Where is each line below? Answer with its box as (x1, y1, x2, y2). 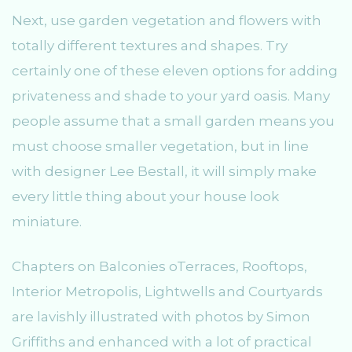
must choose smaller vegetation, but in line (12, 137, 309, 154)
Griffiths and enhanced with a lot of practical (12, 334, 312, 350)
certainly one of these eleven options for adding (12, 62, 338, 79)
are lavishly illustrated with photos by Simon (12, 309, 310, 325)
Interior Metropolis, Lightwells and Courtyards (12, 284, 323, 300)
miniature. (12, 213, 82, 229)
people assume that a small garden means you (12, 112, 335, 129)
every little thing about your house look (12, 188, 279, 204)
